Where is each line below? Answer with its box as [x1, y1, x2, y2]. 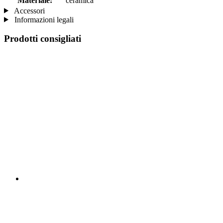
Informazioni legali [12, 15, 74, 24]
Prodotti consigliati [4, 33, 81, 44]
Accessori [12, 6, 45, 15]
